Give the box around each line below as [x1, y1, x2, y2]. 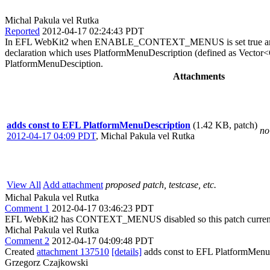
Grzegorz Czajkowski [5, 257, 88, 268]
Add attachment [43, 179, 103, 190]
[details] [111, 246, 142, 257]
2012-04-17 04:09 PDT [7, 130, 96, 141]
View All [7, 179, 41, 190]
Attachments [173, 71, 225, 81]
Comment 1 [5, 202, 49, 213]
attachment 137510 [37, 246, 109, 257]
